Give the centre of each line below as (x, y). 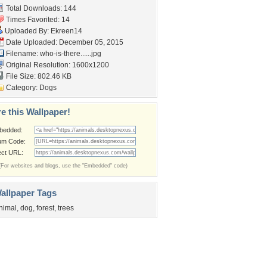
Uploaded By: (27, 31)
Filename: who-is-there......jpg (53, 54)
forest (45, 208)
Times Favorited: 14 (37, 20)
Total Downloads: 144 (40, 8)
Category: (22, 88)
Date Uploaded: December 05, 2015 (64, 42)
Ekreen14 (66, 31)
